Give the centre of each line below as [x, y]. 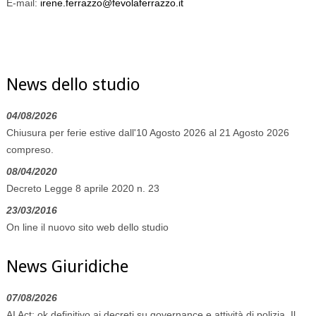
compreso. [30, 149]
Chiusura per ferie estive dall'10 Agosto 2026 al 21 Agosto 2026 [147, 132]
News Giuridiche [67, 266]
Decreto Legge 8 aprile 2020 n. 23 [83, 188]
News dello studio [73, 84]
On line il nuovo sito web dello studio [87, 227]
